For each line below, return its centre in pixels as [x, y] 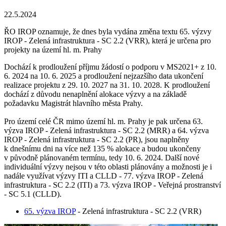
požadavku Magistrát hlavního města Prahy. [73, 103]
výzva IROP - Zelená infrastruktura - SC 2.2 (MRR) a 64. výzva [106, 130]
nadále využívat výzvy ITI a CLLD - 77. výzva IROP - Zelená [104, 176]
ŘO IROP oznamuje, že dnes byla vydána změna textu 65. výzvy [108, 31]
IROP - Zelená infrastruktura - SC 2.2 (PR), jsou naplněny [97, 139]
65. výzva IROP [50, 211]
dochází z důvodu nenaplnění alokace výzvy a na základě [95, 94]
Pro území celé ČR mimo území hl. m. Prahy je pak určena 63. [103, 121]
